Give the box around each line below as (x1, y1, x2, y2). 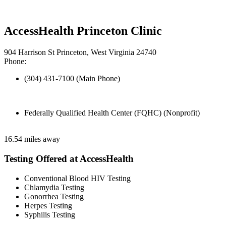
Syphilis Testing (24, 210, 75, 219)
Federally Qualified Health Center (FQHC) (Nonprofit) (24, 108, 200, 118)
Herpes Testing (24, 201, 72, 210)
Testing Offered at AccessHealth (4, 153, 134, 164)
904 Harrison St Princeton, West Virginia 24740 (4, 48, 156, 57)
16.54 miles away (4, 135, 60, 144)
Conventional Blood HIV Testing (24, 174, 131, 183)
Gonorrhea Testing (24, 192, 84, 201)
